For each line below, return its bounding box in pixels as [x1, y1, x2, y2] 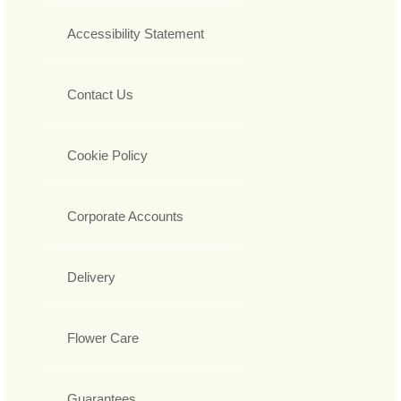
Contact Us [67, 87, 133, 103]
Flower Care [67, 330, 139, 346]
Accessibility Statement [67, 26, 204, 42]
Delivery [67, 269, 115, 286]
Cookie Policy [67, 148, 148, 164]
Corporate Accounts [67, 209, 183, 225]
